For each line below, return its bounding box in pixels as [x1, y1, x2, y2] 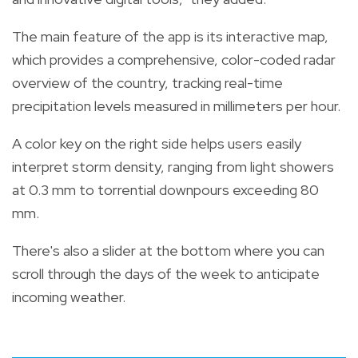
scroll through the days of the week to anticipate [12, 264, 320, 283]
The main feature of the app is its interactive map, [12, 26, 328, 46]
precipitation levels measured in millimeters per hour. [12, 96, 340, 115]
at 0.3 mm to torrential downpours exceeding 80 [12, 180, 319, 199]
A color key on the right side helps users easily [12, 133, 301, 153]
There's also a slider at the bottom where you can [12, 241, 324, 260]
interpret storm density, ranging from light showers [12, 157, 334, 176]
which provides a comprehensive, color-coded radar [12, 50, 336, 69]
